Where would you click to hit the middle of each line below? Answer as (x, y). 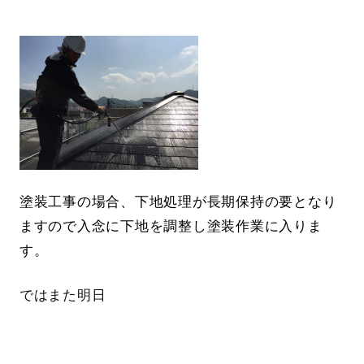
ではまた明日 (63, 296)
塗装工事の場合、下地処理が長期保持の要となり (178, 202)
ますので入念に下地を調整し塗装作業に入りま (171, 227)
